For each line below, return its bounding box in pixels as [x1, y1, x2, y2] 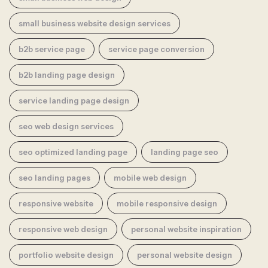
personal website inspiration [131, 224, 242, 234]
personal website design [137, 249, 232, 260]
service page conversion [108, 44, 205, 54]
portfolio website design [19, 249, 114, 260]
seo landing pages [19, 172, 90, 182]
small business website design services [19, 18, 170, 28]
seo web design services [19, 121, 114, 131]
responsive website [19, 198, 93, 208]
